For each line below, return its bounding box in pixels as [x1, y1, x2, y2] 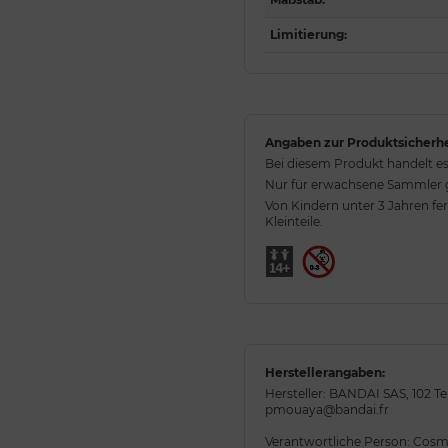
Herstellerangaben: [265, 364, 385, 380]
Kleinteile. [265, 213, 323, 229]
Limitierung [270, 26, 344, 42]
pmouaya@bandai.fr [265, 401, 389, 417]
